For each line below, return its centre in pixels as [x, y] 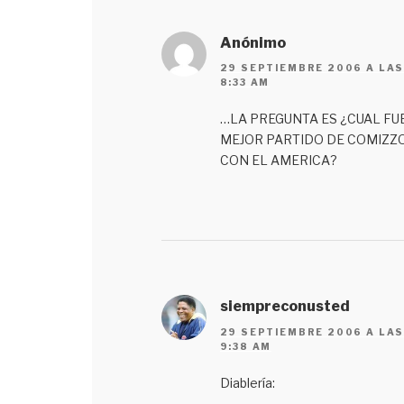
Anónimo [252, 42]
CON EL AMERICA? [278, 161]
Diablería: [247, 382]
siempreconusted [285, 307]
